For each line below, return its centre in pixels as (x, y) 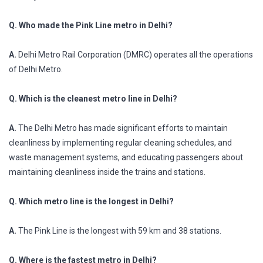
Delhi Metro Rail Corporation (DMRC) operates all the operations (135, 54)
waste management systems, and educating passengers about (126, 157)
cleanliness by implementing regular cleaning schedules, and (120, 142)
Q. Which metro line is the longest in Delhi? (91, 201)
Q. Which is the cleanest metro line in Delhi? (93, 98)
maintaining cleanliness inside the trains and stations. (107, 172)
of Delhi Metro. (36, 69)
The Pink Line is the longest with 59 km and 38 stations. (119, 230)
